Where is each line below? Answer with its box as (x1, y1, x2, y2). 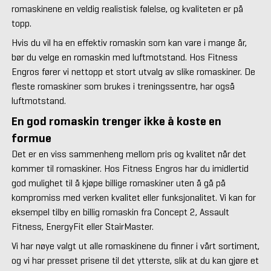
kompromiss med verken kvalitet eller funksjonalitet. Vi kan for (11, 192, 256, 204)
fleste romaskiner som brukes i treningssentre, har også (11, 80, 235, 93)
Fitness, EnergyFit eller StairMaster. (11, 221, 154, 233)
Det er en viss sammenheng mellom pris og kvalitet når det (11, 148, 246, 160)
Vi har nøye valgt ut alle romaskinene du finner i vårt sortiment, (11, 240, 260, 252)
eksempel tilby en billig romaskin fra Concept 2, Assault (11, 206, 229, 218)
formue (11, 131, 51, 146)
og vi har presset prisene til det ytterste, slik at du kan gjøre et (11, 255, 259, 267)
